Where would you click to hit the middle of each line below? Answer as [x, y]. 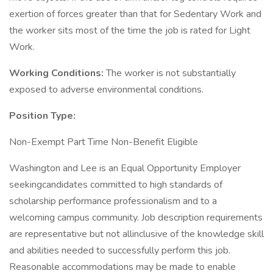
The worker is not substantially [171, 73]
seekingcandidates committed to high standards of [116, 185]
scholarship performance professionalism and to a [113, 201]
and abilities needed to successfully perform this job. [120, 250]
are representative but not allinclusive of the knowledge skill [136, 234]
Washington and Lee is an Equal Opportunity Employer [125, 168]
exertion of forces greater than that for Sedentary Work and [135, 14]
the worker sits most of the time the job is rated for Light [130, 30]
